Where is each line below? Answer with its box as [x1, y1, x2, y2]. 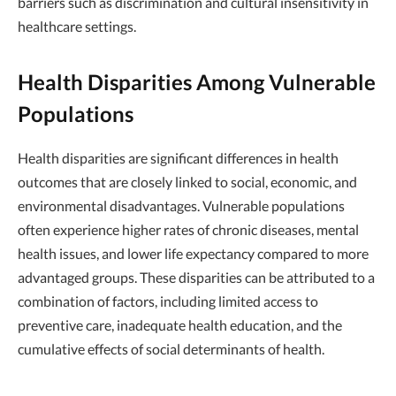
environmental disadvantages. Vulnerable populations [18, 197, 345, 215]
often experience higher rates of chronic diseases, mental [18, 221, 359, 239]
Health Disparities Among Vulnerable [18, 69, 376, 95]
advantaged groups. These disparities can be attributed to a [18, 269, 375, 286]
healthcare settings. [18, 17, 136, 34]
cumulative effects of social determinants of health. [18, 340, 324, 358]
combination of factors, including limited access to [18, 293, 318, 310]
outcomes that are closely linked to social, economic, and [18, 173, 357, 191]
